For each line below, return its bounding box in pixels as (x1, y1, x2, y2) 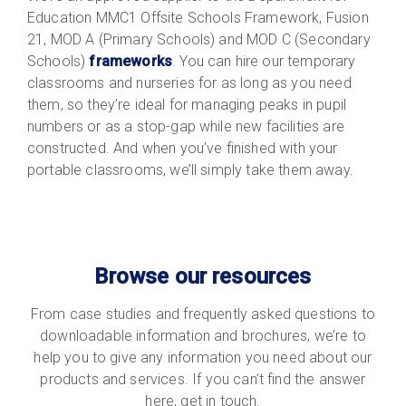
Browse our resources (94, 263, 312, 289)
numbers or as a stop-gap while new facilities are (27, 117, 344, 135)
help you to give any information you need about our (34, 348, 372, 366)
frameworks (89, 52, 173, 70)
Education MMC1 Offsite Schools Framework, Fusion (27, 8, 369, 26)
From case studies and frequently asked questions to (30, 304, 376, 323)
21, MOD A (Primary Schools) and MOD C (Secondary (27, 30, 371, 48)
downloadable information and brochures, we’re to (40, 326, 366, 344)
